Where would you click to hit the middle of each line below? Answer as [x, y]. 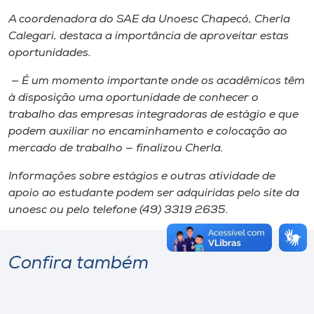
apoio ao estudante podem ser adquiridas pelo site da [154, 193]
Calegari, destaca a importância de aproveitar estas [149, 36]
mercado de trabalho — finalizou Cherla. [116, 148]
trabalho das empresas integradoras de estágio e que [153, 115]
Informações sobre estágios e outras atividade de [142, 176]
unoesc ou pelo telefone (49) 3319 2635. [118, 210]
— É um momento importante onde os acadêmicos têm [157, 81]
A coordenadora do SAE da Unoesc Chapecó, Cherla [149, 19]
